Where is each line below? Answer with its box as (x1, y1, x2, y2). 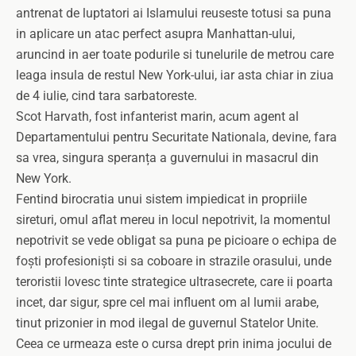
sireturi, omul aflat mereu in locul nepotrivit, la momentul (16, 212, 331, 227)
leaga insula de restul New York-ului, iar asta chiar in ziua (16, 68, 334, 83)
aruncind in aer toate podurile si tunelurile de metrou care (16, 47, 334, 62)
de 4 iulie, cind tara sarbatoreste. (16, 88, 197, 103)
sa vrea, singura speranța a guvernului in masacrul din (16, 150, 319, 165)
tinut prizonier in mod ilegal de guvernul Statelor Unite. (16, 315, 319, 331)
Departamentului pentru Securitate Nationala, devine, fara (16, 130, 337, 145)
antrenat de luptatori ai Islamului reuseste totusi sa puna (16, 6, 331, 21)
